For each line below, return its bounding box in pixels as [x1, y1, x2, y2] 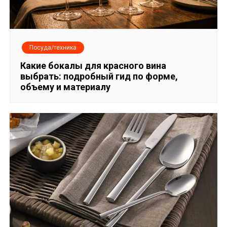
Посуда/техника [29, 44, 77, 52]
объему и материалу [20, 82, 111, 93]
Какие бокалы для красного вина [20, 60, 167, 71]
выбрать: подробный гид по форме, [20, 71, 178, 82]
